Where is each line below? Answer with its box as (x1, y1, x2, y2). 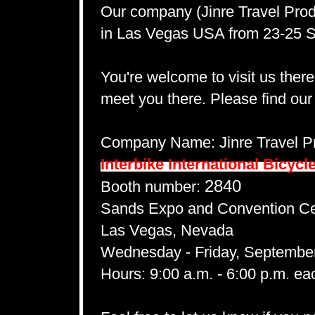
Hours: (100, 265, 146, 283)
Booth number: (100, 178, 205, 195)
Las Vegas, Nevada (100, 221, 233, 239)
